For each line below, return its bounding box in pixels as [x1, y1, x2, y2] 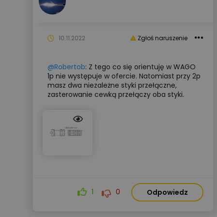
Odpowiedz [147, 187, 188, 197]
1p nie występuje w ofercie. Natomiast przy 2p [47, 71, 201, 81]
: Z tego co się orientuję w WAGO [85, 62, 196, 72]
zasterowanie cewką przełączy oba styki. [47, 90, 184, 99]
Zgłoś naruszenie [136, 34, 187, 42]
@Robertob [47, 62, 85, 72]
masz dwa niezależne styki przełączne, [47, 80, 177, 90]
